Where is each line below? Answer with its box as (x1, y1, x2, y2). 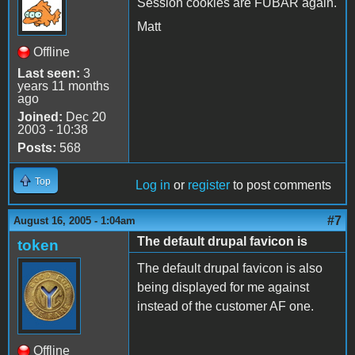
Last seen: (17, 66, 80, 80)
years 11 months (17, 78, 109, 93)
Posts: (17, 140, 56, 155)
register (188, 177, 230, 192)
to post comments (230, 177, 331, 192)
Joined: (17, 109, 63, 124)
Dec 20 (63, 109, 106, 124)
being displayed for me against (137, 280, 309, 294)
